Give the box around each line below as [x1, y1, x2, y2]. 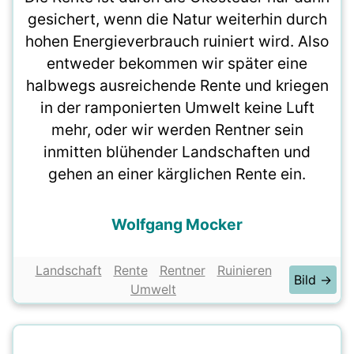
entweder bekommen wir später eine [47, 54, 307, 73]
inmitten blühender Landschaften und [43, 142, 311, 161]
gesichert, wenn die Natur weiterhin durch [27, 9, 327, 28]
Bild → [294, 272, 332, 288]
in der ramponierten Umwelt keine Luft [40, 98, 314, 117]
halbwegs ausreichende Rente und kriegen [25, 76, 329, 95]
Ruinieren [217, 262, 272, 278]
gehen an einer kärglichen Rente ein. [48, 164, 306, 183]
